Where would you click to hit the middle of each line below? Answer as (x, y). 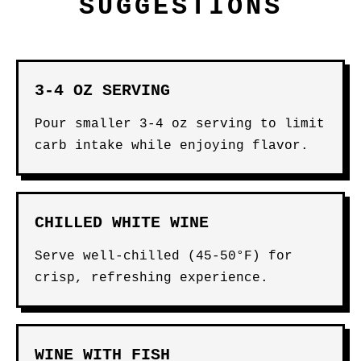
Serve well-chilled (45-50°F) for (164, 256)
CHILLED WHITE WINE (122, 223)
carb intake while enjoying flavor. (172, 146)
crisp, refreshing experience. (151, 278)
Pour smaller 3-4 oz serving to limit (180, 124)
